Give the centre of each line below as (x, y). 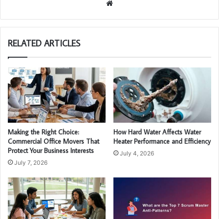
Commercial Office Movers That (54, 141)
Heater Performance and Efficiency (162, 141)
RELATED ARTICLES (44, 43)
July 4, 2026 (137, 153)
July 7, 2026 (31, 162)
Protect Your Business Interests (51, 150)
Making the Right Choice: (44, 132)
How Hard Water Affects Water (157, 132)
